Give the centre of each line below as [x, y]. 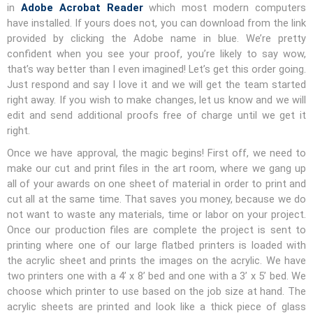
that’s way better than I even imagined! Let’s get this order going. [156, 69]
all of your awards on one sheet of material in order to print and [156, 183]
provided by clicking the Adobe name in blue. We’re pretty [156, 38]
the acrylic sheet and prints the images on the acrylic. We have [156, 260]
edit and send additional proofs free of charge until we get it [156, 115]
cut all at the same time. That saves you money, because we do [156, 199]
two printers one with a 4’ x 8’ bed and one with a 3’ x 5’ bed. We [156, 276]
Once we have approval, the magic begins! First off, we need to [156, 153]
